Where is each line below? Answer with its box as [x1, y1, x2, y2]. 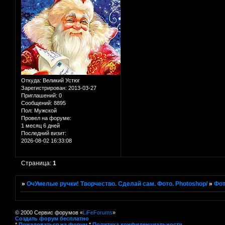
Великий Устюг [41, 77, 80, 83]
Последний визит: [21, 130, 66, 136]
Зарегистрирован [21, 84, 65, 91]
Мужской [33, 107, 57, 114]
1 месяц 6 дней [21, 122, 60, 129]
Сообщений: [21, 99, 52, 106]
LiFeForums [83, 209, 113, 215]
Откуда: [21, 77, 41, 83]
